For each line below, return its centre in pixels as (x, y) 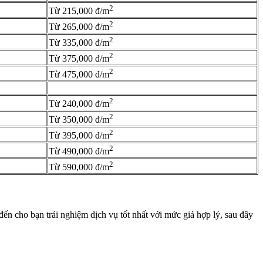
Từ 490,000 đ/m (79, 151)
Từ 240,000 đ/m (79, 104)
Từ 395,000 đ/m (79, 136)
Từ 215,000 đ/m (79, 11)
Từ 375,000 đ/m (79, 59)
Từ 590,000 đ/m (79, 167)
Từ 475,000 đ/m (79, 75)
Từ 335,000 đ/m (79, 43)
